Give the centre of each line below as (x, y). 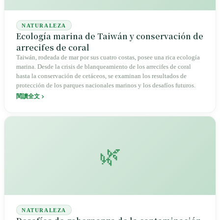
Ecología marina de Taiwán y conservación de (110, 36)
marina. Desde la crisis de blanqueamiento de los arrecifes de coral (104, 67)
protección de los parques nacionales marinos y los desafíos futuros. (106, 86)
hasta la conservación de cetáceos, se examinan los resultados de (101, 76)
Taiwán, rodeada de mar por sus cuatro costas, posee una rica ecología (108, 58)
